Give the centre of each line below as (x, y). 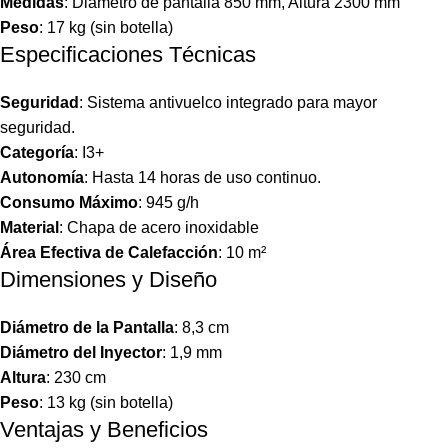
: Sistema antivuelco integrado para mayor (228, 102)
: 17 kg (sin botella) (106, 27)
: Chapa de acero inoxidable (159, 227)
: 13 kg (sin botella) (106, 402)
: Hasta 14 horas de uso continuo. (202, 177)
